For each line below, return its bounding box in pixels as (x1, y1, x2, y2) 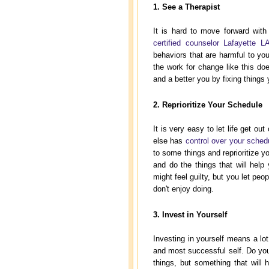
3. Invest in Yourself (153, 210, 227, 219)
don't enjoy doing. (153, 184, 214, 193)
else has (153, 136, 186, 145)
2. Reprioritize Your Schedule (153, 100, 262, 109)
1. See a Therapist (153, 2, 220, 11)
